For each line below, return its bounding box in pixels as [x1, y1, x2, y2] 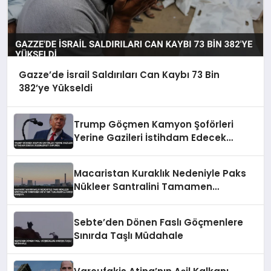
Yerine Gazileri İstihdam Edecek [74, 131, 227, 144]
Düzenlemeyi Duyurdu [74, 144, 179, 157]
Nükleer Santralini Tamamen [74, 180, 213, 193]
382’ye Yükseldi [18, 82, 93, 94]
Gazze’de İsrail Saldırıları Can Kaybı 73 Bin [18, 68, 220, 81]
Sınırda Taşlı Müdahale [74, 229, 184, 242]
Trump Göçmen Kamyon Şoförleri [74, 117, 234, 131]
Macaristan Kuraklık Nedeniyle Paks [74, 166, 247, 180]
